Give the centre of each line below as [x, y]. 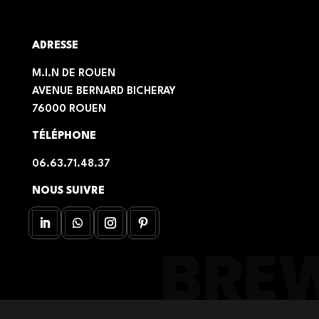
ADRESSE [55, 46]
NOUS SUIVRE [68, 192]
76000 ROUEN [69, 110]
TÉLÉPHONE [64, 137]
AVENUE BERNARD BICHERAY [104, 92]
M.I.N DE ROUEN [73, 74]
